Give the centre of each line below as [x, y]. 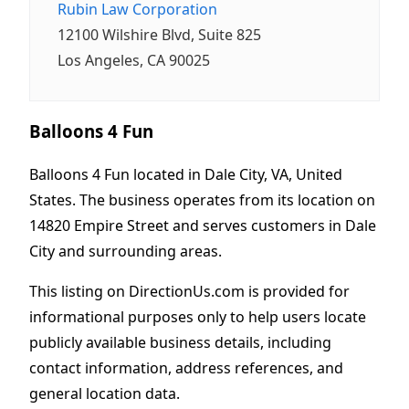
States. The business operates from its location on [202, 199]
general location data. [105, 393]
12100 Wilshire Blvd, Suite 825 [159, 35]
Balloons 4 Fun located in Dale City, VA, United [186, 174]
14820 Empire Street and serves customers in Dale [203, 225]
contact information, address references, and [186, 367]
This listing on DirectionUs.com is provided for [189, 291]
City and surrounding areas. [126, 251]
